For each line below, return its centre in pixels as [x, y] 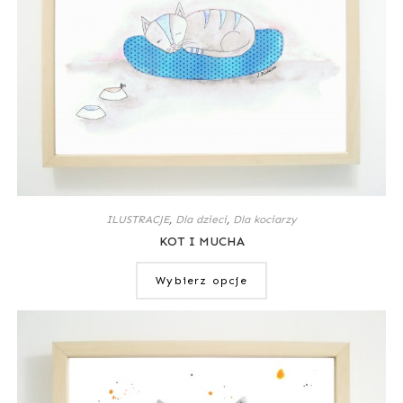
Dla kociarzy [265, 219]
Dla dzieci [201, 219]
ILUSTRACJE [138, 219]
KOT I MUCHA [201, 241]
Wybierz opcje [201, 280]
